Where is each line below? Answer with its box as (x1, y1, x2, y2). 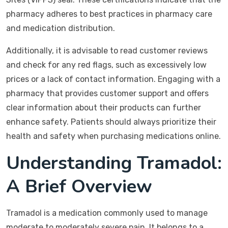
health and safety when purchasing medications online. (6, 131, 221, 141)
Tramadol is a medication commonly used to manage (6, 208, 208, 218)
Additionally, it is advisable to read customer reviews (6, 46, 208, 55)
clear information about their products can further (6, 103, 201, 112)
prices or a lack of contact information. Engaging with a (6, 74, 220, 84)
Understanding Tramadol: (6, 151, 222, 176)
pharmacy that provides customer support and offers (6, 89, 209, 98)
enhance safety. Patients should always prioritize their (6, 117, 216, 127)
